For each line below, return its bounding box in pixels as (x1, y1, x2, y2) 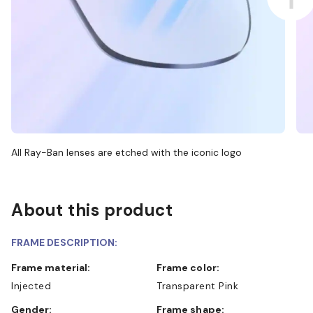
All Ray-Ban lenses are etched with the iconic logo (11, 145, 242, 159)
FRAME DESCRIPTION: (11, 235, 118, 249)
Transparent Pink (156, 279, 238, 292)
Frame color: (162, 261, 219, 274)
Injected (11, 279, 51, 292)
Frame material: (17, 261, 91, 274)
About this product (11, 198, 173, 221)
